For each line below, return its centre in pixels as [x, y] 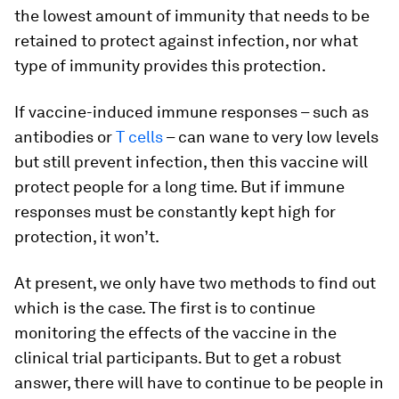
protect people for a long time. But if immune [179, 187]
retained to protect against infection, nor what [186, 41]
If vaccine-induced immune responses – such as [191, 112]
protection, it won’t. [87, 237]
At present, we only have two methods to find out [195, 283]
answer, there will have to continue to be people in [199, 383]
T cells [139, 137]
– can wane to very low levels [271, 137]
